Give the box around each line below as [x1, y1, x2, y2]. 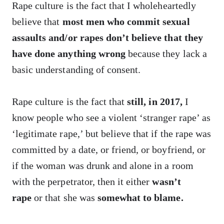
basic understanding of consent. [12, 64, 141, 75]
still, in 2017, [127, 96, 185, 107]
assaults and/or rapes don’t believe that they [12, 32, 203, 43]
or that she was [34, 192, 97, 203]
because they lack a [128, 48, 207, 59]
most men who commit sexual [62, 16, 190, 27]
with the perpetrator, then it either [12, 176, 152, 187]
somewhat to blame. [97, 192, 186, 203]
